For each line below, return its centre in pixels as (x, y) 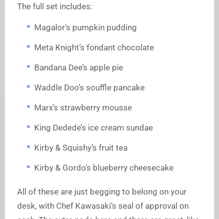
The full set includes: (55, 6)
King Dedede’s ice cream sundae (94, 127)
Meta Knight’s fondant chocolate (94, 47)
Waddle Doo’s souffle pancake (89, 87)
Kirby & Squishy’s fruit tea (81, 147)
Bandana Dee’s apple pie (79, 67)
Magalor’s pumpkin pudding (86, 27)
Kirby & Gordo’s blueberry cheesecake (104, 167)
